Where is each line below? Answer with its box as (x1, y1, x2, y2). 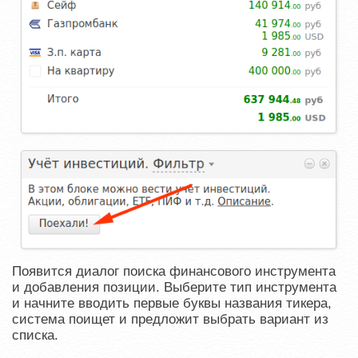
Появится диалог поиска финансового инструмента (12, 263, 336, 279)
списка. (12, 327, 58, 343)
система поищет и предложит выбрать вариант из (12, 311, 328, 327)
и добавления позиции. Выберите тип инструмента (12, 279, 336, 295)
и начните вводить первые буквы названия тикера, (12, 295, 332, 311)
